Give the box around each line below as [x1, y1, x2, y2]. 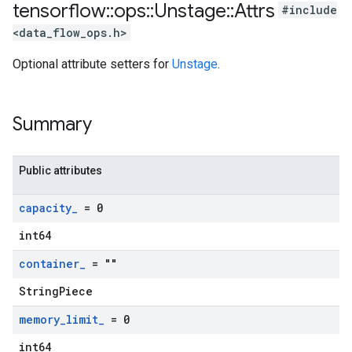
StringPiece [19, 284, 93, 299]
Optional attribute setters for [13, 57, 172, 71]
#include [281, 2, 337, 18]
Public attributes [19, 164, 102, 177]
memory [19, 312, 60, 327]
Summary [13, 112, 92, 136]
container [19, 256, 79, 271]
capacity [19, 200, 71, 215]
